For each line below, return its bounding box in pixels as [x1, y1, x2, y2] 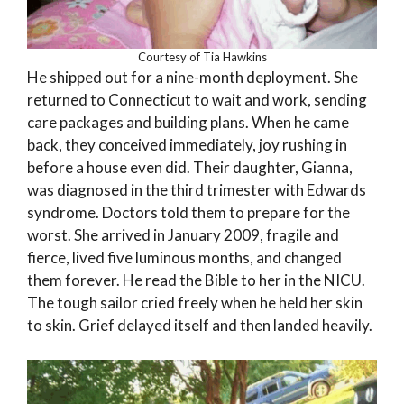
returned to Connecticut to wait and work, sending [27, 90, 367, 110]
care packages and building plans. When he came [27, 113, 349, 133]
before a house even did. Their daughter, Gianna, [27, 158, 353, 178]
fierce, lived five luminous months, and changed [27, 248, 342, 268]
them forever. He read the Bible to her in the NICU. [27, 271, 365, 290]
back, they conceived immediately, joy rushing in [27, 135, 347, 155]
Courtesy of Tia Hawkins [137, 50, 267, 65]
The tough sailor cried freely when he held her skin [27, 293, 363, 313]
